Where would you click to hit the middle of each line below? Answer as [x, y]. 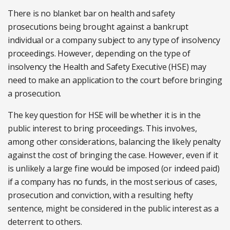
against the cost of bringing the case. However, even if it [113, 155]
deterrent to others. [45, 222]
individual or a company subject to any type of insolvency [114, 40]
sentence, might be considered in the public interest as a [113, 209]
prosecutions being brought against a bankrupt [98, 27]
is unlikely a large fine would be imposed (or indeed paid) [114, 169]
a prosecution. [35, 94]
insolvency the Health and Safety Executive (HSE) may [107, 67]
